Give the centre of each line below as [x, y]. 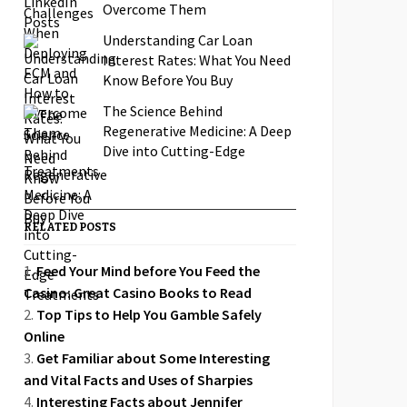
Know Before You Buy [168, 80]
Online [44, 336]
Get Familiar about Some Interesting [153, 358]
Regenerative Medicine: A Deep [197, 131]
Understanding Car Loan [178, 40]
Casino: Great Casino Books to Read [138, 293]
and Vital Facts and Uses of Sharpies [138, 380]
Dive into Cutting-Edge [174, 151]
